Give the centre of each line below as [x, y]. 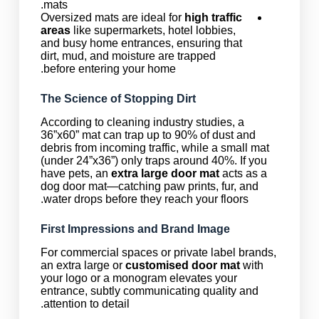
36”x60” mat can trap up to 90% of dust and [148, 135]
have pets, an [75, 174]
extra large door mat [165, 174]
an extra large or [83, 266]
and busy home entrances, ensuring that [141, 43]
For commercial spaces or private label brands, [158, 253]
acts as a [243, 174]
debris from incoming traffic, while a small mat [155, 148]
